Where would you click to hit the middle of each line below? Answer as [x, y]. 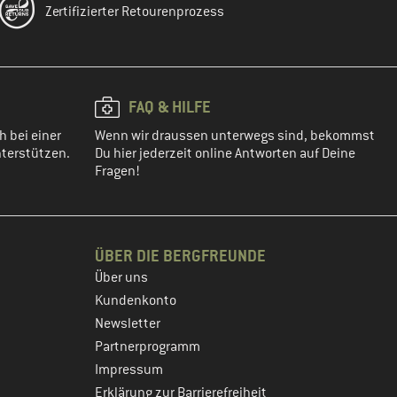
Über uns [121, 277]
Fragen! [117, 171]
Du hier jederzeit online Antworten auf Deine [225, 153]
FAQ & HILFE [170, 107]
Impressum [129, 370]
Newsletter [128, 323]
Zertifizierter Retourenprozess [134, 12]
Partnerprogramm [148, 346]
